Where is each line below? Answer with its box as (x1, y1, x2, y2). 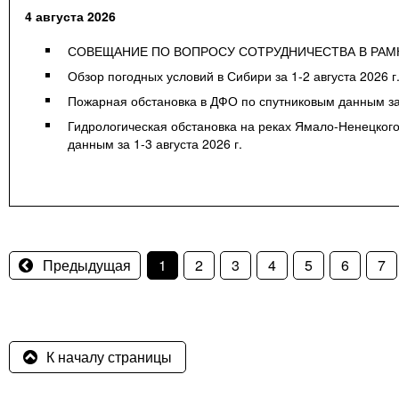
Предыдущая (43, 255, 131, 276)
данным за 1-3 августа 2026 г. (68, 134, 242, 153)
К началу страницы (46, 346, 172, 368)
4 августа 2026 (25, 7, 116, 26)
